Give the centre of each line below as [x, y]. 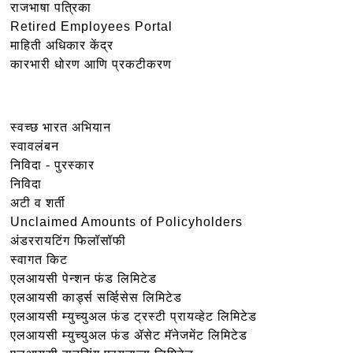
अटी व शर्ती [38, 203]
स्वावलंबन [35, 146]
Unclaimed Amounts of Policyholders [126, 221]
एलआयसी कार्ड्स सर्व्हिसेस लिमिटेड [96, 297]
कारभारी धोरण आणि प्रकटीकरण [91, 64]
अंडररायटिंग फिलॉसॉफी [68, 240]
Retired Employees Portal [91, 26]
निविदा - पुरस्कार [52, 165]
